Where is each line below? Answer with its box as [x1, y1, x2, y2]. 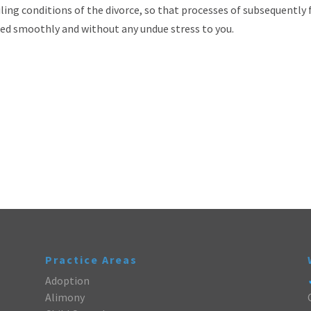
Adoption [44, 273, 90, 287]
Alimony [44, 289, 85, 304]
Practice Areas [44, 252, 137, 267]
